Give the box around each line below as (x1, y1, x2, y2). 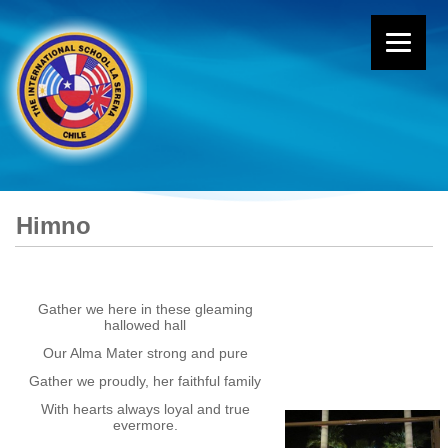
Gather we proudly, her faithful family (29, 373, 262, 390)
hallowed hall (104, 317, 187, 334)
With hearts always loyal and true (40, 401, 250, 418)
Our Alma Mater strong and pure (42, 345, 248, 362)
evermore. (112, 417, 178, 434)
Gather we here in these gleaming (37, 301, 253, 318)
